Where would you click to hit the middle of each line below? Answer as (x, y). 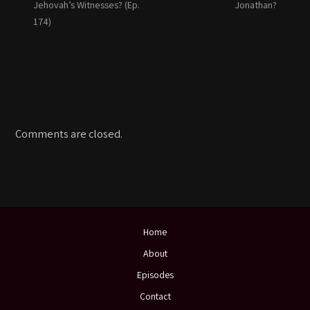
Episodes (155, 274)
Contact (155, 296)
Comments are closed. (69, 133)
